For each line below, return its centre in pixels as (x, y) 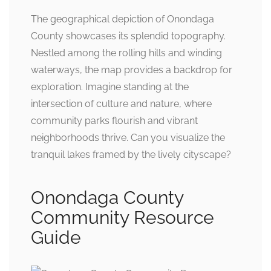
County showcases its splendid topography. (128, 36)
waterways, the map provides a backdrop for (132, 70)
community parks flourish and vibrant (114, 120)
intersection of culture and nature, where (121, 103)
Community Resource (122, 217)
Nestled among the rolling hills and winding (126, 53)
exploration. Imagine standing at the (110, 87)
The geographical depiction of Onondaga (122, 19)
